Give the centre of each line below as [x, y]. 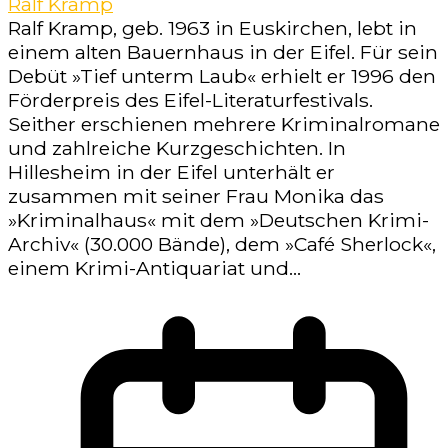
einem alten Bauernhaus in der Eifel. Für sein [223, 52]
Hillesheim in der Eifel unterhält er [171, 172]
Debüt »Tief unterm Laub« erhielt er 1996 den [222, 76]
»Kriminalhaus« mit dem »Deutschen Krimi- [218, 220]
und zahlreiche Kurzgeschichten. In [177, 148]
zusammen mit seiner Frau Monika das [196, 196]
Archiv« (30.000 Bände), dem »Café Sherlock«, [222, 244]
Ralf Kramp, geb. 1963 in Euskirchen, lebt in [212, 28]
